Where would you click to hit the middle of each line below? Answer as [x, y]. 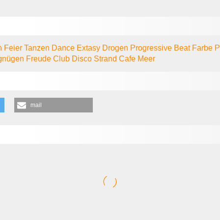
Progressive [152, 48]
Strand [107, 58]
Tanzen [38, 48]
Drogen [116, 48]
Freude [40, 58]
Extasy [90, 48]
